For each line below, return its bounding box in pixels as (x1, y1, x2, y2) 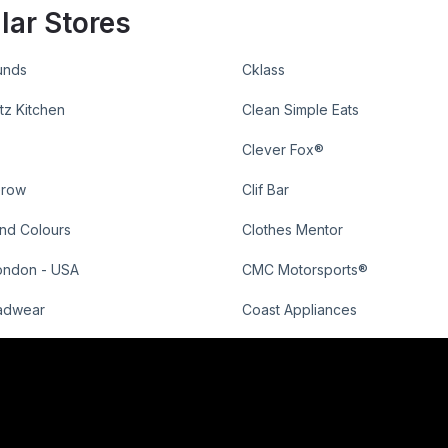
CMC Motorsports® (242, 261, 369, 278)
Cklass (242, 61, 286, 78)
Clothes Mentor (242, 221, 344, 238)
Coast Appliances (242, 301, 358, 318)
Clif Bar (242, 181, 290, 198)
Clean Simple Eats (242, 101, 360, 118)
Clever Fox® (242, 141, 325, 158)
